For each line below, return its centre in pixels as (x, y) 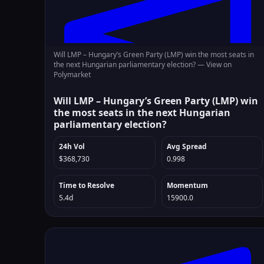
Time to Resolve (87, 185)
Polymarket (72, 75)
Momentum (187, 185)
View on (219, 65)
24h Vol (72, 146)
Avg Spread (187, 146)
